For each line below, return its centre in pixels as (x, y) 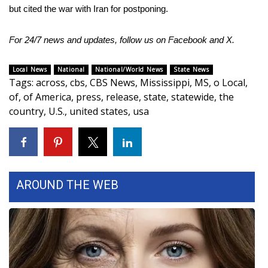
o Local (229, 83)
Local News (30, 69)
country (26, 111)
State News (192, 69)
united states (99, 111)
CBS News (112, 83)
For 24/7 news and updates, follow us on (89, 40)
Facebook (188, 40)
